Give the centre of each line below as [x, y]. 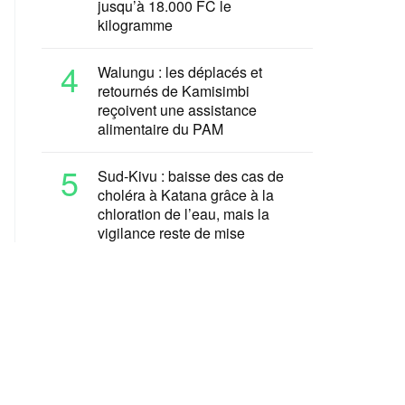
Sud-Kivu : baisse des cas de [191, 176]
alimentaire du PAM [162, 129]
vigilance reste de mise [171, 233]
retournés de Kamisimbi [174, 91]
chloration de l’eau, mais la [184, 214]
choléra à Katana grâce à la [186, 195]
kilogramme [135, 25]
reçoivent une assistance [177, 110]
